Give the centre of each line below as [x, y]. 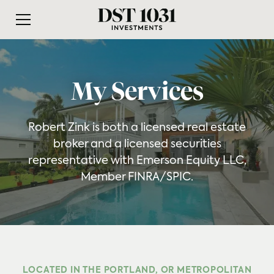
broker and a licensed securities [137, 144]
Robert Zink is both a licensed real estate [137, 128]
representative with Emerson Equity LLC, [137, 161]
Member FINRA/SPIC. [137, 177]
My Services [137, 93]
